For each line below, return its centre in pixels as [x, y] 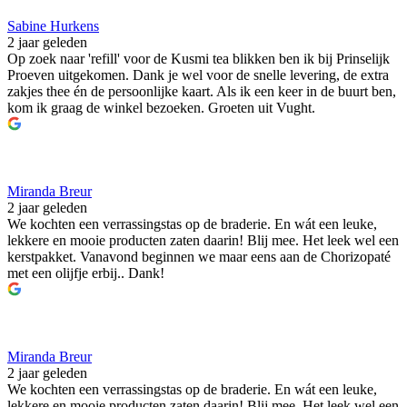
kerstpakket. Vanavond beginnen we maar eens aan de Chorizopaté [199, 257]
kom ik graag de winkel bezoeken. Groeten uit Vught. [161, 108]
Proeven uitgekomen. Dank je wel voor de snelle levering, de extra [198, 75]
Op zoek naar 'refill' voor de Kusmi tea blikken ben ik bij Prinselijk [199, 59]
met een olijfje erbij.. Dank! [86, 273]
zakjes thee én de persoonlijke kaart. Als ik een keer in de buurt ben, [202, 92]
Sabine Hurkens [53, 26]
